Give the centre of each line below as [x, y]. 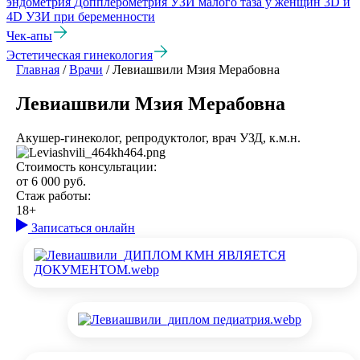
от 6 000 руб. [51, 181]
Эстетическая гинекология [80, 55]
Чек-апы [29, 36]
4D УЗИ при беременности [81, 17]
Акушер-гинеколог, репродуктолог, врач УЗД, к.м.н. [158, 137]
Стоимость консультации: [86, 166]
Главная [38, 70]
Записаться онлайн [83, 227]
